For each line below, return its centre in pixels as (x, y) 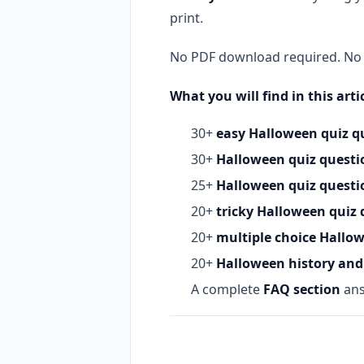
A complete (227, 289)
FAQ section (302, 289)
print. (186, 17)
